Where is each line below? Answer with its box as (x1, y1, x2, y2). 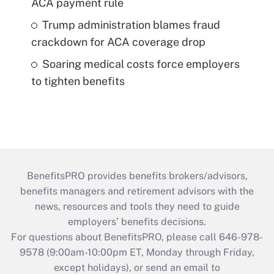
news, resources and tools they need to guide (34, 200, 240, 212)
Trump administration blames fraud (42, 18, 220, 31)
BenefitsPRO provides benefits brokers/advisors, (26, 169, 248, 182)
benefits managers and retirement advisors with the (20, 185, 254, 197)
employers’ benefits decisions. (68, 215, 206, 228)
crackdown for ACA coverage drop (31, 35, 206, 48)
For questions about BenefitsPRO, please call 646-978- (11, 231, 263, 243)
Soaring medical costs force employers (42, 57, 240, 70)
